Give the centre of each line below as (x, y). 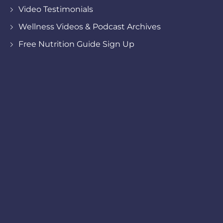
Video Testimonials (56, 9)
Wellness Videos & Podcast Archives (90, 26)
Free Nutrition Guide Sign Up (76, 44)
